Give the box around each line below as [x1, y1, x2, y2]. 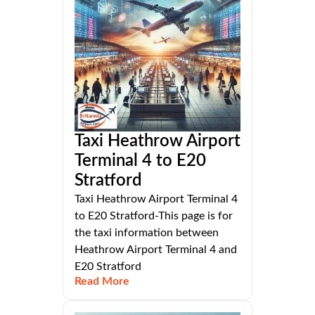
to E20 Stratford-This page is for [75, 210, 233, 222]
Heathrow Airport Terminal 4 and [75, 244, 237, 256]
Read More [75, 276, 129, 288]
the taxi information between [75, 227, 219, 239]
